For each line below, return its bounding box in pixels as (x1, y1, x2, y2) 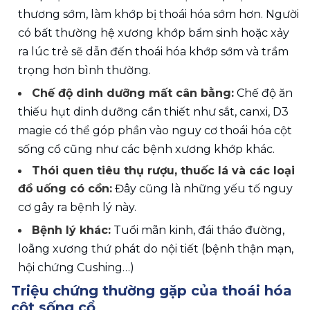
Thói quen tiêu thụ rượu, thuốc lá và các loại (32, 164, 295, 178)
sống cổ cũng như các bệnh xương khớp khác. (18, 143, 275, 156)
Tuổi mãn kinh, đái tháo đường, (111, 224, 284, 237)
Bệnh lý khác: (32, 224, 111, 237)
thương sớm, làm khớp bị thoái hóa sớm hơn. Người (18, 8, 299, 21)
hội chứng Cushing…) (18, 261, 134, 275)
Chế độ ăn (234, 86, 293, 100)
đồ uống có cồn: (18, 182, 112, 196)
